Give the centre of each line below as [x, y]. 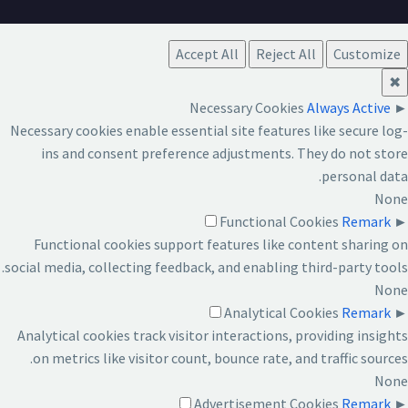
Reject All [286, 53]
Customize [367, 53]
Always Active [349, 107]
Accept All [207, 53]
